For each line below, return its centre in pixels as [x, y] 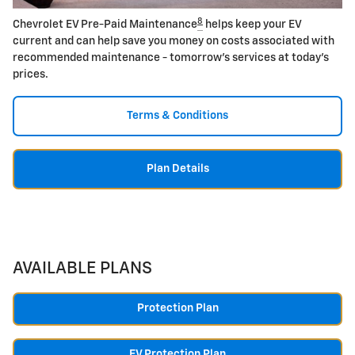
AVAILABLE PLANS [82, 269]
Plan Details [177, 169]
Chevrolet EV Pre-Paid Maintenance [105, 25]
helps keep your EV [252, 25]
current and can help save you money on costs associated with [174, 42]
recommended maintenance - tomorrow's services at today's [171, 58]
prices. [31, 75]
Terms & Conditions [177, 116]
